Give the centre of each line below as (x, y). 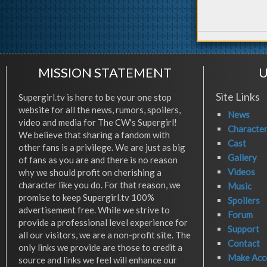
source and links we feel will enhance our (98, 260)
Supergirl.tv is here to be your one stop (95, 97)
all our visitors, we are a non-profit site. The (105, 235)
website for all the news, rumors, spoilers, (100, 110)
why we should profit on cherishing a (90, 173)
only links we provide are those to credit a (100, 248)
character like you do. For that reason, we (100, 185)
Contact (244, 243)
